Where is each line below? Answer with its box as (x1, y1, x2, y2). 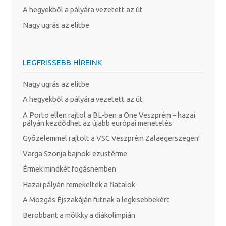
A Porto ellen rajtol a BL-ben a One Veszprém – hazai (22, 110, 195, 119)
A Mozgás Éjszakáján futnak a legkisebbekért (22, 195, 169, 204)
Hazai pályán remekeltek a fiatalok (22, 180, 135, 189)
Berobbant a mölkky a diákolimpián (22, 210, 135, 219)
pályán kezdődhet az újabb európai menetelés (22, 118, 172, 127)
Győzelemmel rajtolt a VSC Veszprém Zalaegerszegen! (22, 134, 200, 143)
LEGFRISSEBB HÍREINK (22, 57, 102, 67)
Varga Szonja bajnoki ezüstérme (22, 149, 127, 158)
